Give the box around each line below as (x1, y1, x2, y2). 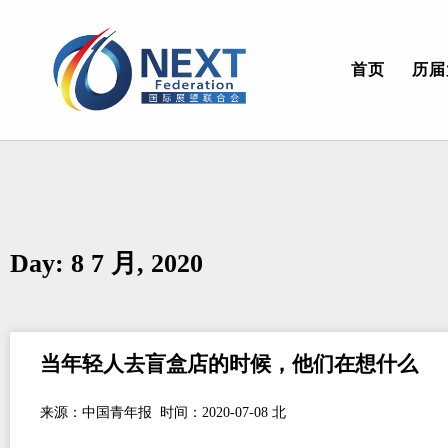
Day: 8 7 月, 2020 (10, 249, 203, 278)
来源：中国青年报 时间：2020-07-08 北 (40, 405, 286, 420)
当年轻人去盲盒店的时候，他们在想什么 (40, 352, 418, 376)
